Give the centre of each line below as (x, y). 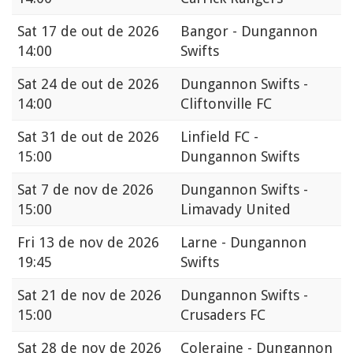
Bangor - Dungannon (249, 32)
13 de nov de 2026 (99, 243)
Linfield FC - (219, 137)
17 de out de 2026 (100, 32)
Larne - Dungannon (243, 243)
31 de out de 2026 (100, 137)
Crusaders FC (223, 315)
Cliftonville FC (226, 104)
